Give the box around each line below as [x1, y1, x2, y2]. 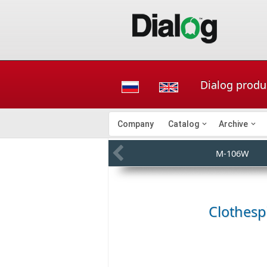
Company [117, 119, 154, 129]
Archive [219, 119, 248, 129]
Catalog [168, 119, 199, 129]
